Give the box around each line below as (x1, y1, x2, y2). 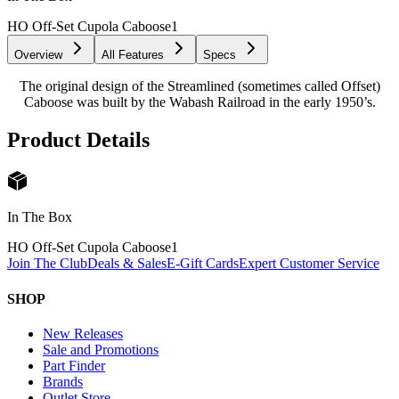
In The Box (7, 209, 72, 225)
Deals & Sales (87, 256, 167, 272)
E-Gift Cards (167, 256, 239, 272)
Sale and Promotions (43, 341, 159, 357)
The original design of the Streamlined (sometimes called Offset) (19, 78, 380, 94)
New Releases (43, 325, 123, 341)
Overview (14, 48, 62, 62)
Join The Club (7, 256, 87, 272)
